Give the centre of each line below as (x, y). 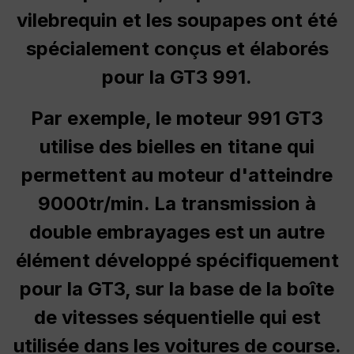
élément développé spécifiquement (177, 260)
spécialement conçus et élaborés (177, 48)
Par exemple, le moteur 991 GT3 (177, 118)
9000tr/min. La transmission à (177, 203)
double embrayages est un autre (177, 232)
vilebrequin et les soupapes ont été (177, 20)
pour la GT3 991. (177, 77)
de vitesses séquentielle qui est (177, 317)
